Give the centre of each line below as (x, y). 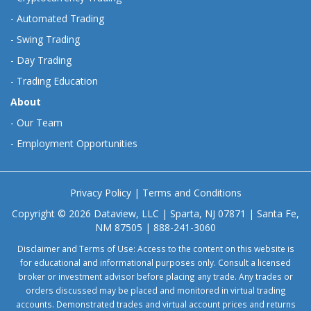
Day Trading (44, 60)
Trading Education (57, 81)
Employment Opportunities (77, 144)
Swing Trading (48, 40)
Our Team (40, 123)
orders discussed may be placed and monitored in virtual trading (155, 291)
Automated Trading (60, 19)
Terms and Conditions (192, 193)
